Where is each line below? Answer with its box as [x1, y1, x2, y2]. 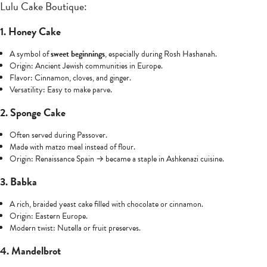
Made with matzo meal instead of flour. [10, 141, 135, 154]
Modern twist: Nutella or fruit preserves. [10, 222, 141, 235]
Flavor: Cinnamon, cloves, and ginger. [10, 72, 131, 85]
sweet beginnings [51, 48, 105, 61]
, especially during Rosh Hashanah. [105, 48, 217, 61]
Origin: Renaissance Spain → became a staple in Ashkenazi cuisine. [10, 153, 224, 166]
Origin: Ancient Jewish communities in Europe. [10, 60, 163, 73]
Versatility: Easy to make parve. [10, 83, 112, 97]
